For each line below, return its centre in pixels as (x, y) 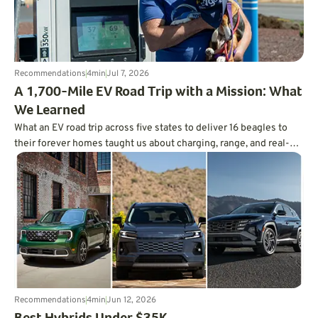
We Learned (50, 111)
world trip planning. (57, 159)
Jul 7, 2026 (128, 73)
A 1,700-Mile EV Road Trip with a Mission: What (158, 93)
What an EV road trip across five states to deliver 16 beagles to (151, 128)
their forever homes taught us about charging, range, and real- (152, 143)
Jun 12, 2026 (131, 300)
